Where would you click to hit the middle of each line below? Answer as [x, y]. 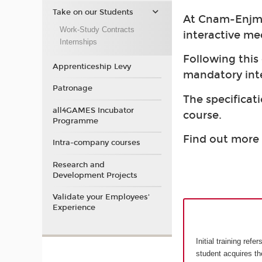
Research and [78, 165]
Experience [74, 208]
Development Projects [95, 175]
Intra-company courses [96, 143]
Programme [75, 121]
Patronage [72, 88]
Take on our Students [93, 12]
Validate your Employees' [101, 197]
